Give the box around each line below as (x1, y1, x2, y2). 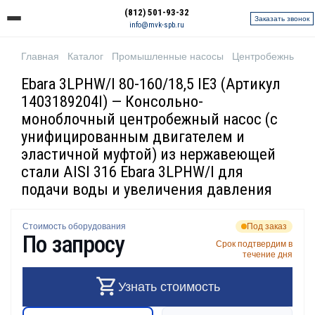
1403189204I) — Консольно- (21, 92, 203, 110)
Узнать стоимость (117, 280, 220, 294)
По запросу (22, 230, 124, 258)
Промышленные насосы (112, 51, 224, 62)
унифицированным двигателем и (21, 127, 245, 146)
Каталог (67, 51, 103, 62)
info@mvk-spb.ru (129, 20, 184, 30)
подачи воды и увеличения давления (21, 180, 272, 198)
